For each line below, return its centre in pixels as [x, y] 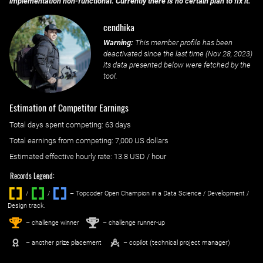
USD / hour [147, 157]
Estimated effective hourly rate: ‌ [62, 157]
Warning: [118, 43]
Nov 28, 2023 [229, 54]
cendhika [119, 27]
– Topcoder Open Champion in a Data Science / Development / [158, 193]
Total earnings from [43, 141]
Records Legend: [33, 176]
